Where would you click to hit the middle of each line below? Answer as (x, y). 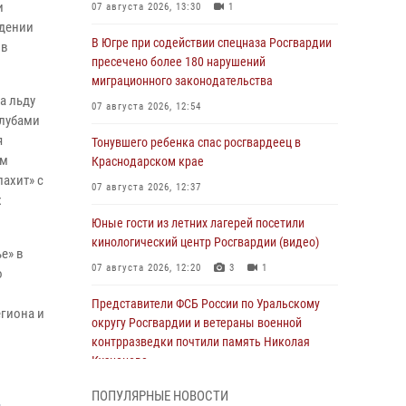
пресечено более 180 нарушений (179, 62)
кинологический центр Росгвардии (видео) (205, 242)
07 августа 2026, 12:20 (146, 268)
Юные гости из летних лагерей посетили (198, 223)
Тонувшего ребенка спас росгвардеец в (196, 142)
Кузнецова (120, 361)
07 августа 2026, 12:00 (146, 387)
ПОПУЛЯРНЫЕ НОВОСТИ (160, 396)
